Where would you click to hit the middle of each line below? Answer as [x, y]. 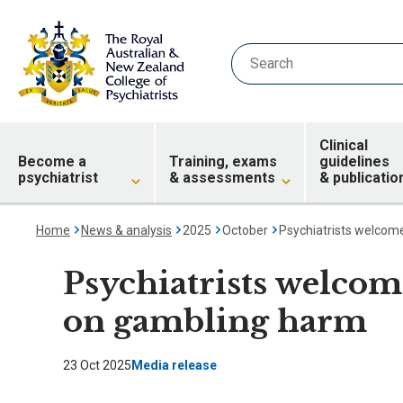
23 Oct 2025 [97, 365]
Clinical [343, 145]
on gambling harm [215, 321]
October [245, 230]
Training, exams [224, 161]
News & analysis [126, 230]
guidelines [354, 161]
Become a [52, 161]
